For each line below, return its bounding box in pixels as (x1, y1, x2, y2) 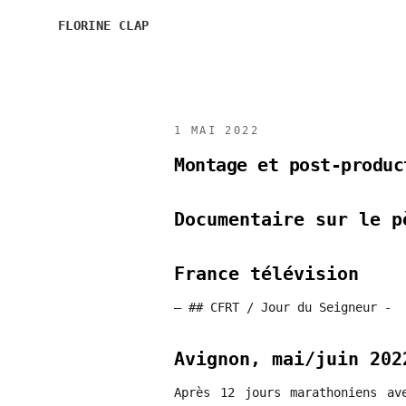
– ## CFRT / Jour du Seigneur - (174, 300, 391, 314)
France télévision (174, 263, 359, 285)
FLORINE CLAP (58, 18, 150, 33)
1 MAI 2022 (174, 124, 259, 137)
